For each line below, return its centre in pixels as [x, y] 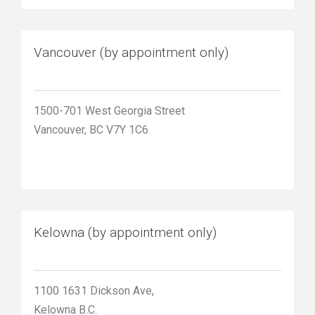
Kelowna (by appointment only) [125, 232]
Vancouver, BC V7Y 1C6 [91, 130]
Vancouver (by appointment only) [131, 52]
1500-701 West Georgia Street [109, 111]
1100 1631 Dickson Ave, [94, 291]
